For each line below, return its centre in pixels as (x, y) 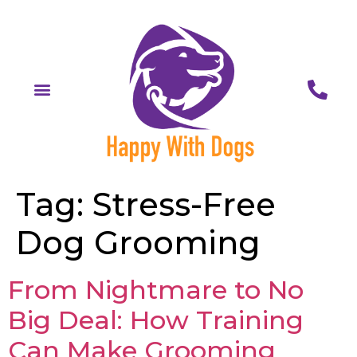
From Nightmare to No (156, 289)
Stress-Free (184, 204)
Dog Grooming (138, 242)
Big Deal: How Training (156, 320)
